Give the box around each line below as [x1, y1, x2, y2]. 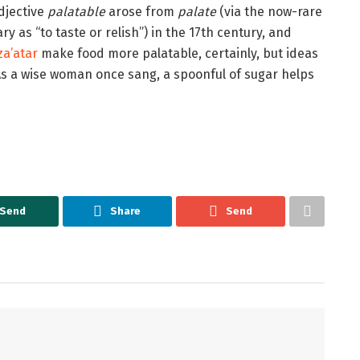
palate [178, 3, 216, 19]
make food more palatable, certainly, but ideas [38, 45, 318, 61]
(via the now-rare [216, 3, 322, 19]
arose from [105, 3, 178, 19]
